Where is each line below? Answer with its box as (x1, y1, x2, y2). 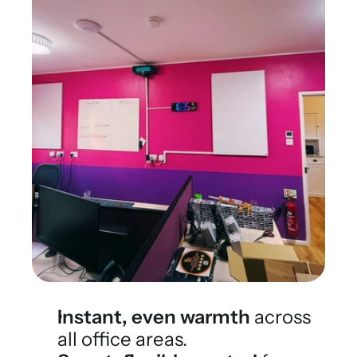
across (250, 305, 311, 328)
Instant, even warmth (57, 305, 250, 328)
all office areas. (57, 328, 187, 351)
